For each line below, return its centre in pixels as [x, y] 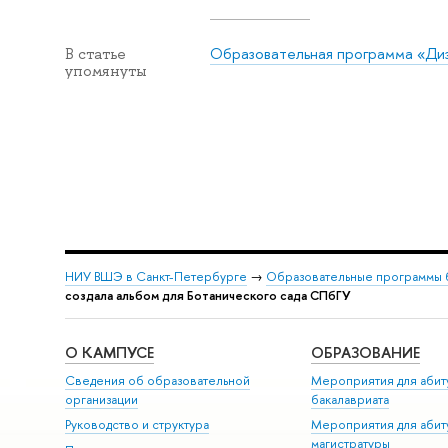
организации [101, 399]
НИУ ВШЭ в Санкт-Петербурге [155, 276]
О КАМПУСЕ [109, 353]
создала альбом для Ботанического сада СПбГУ [207, 295]
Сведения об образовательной [157, 380]
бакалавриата [350, 399]
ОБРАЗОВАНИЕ [366, 353]
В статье [95, 54]
